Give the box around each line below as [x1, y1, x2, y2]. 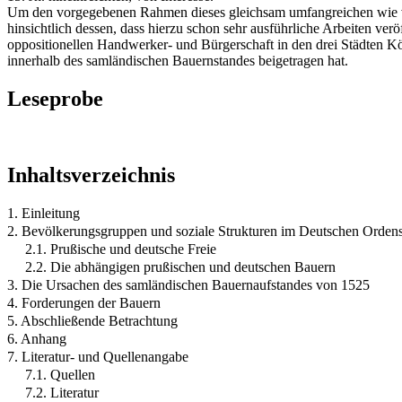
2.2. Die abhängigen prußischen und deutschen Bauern [25, 258, 336, 275]
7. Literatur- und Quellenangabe [7, 348, 188, 364]
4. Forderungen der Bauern [7, 294, 161, 310]
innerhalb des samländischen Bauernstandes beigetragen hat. [7, 52, 348, 68]
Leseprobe [7, 86, 103, 110]
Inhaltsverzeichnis [7, 162, 175, 187]
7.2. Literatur [25, 384, 99, 400]
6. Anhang [7, 330, 66, 346]
